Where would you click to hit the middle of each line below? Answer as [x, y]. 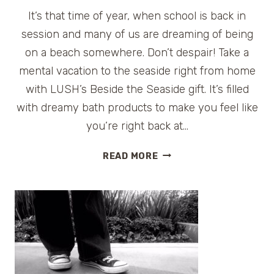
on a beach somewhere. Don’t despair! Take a [137, 52]
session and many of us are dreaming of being [137, 34]
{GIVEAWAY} [187, 211]
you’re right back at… [137, 126]
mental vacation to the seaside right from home [137, 71]
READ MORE [130, 156]
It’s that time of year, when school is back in [137, 16]
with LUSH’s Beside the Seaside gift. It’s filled [137, 89]
